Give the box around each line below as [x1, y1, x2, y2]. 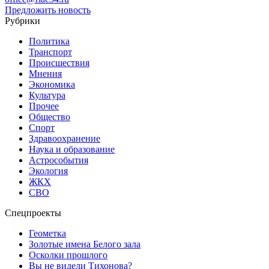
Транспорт [29, 46, 72, 57]
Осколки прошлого [29, 249, 107, 260]
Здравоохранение [29, 133, 100, 144]
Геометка [29, 228, 66, 238]
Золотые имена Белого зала [29, 238, 141, 249]
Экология [29, 165, 68, 176]
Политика [29, 35, 70, 46]
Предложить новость [5, 4, 91, 15]
